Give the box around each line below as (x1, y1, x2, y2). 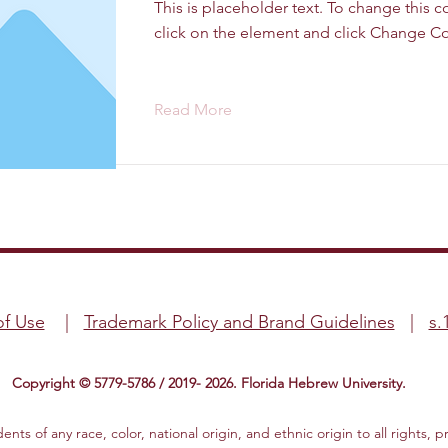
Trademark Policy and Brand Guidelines (83, 311, 395, 333)
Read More (154, 100, 232, 119)
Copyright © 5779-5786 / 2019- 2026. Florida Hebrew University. (12, 374, 406, 392)
